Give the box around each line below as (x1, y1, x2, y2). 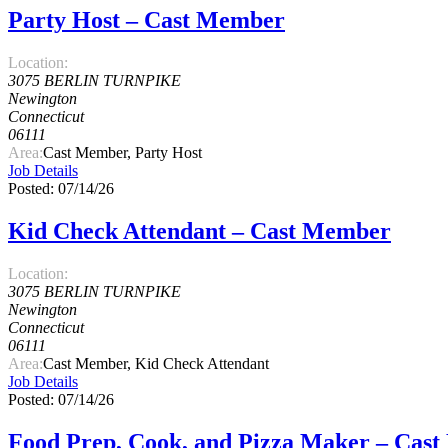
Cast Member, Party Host (43, 144, 202, 162)
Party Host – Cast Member (8, 7, 285, 34)
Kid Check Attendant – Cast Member (8, 218, 391, 245)
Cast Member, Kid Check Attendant (43, 355, 269, 373)
